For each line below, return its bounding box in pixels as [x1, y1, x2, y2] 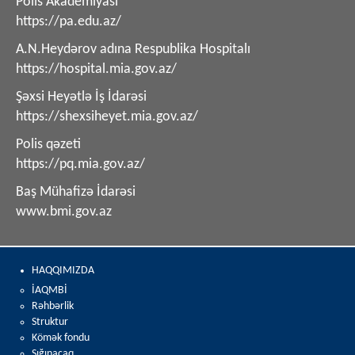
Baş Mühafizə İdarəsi [16, 184, 136, 200]
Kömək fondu [32, 331, 90, 344]
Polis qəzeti [16, 136, 81, 152]
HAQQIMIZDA [32, 264, 94, 277]
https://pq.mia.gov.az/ [16, 156, 145, 172]
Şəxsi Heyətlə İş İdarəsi [16, 89, 147, 105]
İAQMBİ [32, 284, 67, 296]
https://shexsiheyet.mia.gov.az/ [16, 109, 198, 124]
